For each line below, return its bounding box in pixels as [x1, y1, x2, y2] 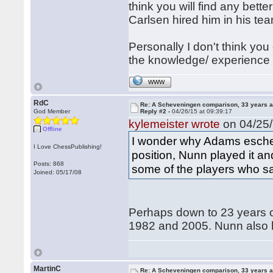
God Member [34, 108, 71, 115]
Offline [43, 126, 63, 132]
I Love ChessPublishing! [34, 143, 102, 150]
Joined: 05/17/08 [34, 169, 82, 175]
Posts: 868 [34, 160, 65, 167]
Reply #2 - [140, 108, 172, 115]
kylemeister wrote [129, 118, 221, 130]
